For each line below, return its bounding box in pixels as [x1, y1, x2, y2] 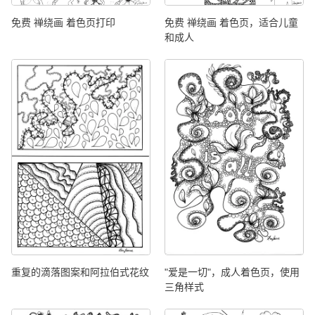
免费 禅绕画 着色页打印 [11, 16, 115, 28]
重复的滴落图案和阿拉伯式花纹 [11, 266, 149, 278]
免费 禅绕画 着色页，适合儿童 [165, 16, 298, 28]
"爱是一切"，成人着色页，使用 [165, 266, 300, 278]
